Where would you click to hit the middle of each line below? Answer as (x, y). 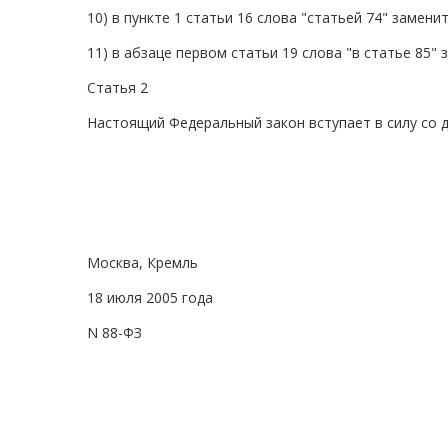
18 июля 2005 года (150, 298)
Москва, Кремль (142, 263)
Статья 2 (117, 88)
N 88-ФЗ (114, 333)
